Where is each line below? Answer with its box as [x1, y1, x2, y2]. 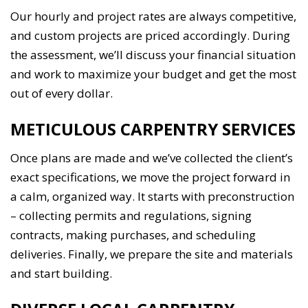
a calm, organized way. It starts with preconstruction [10, 188, 294, 205]
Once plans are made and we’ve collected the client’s [10, 150, 293, 166]
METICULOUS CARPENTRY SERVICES [10, 118, 296, 141]
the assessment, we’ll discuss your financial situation [10, 47, 296, 63]
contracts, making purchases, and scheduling [10, 227, 256, 243]
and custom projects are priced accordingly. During [10, 27, 290, 44]
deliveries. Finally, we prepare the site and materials [10, 246, 293, 263]
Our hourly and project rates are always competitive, [10, 8, 296, 25]
